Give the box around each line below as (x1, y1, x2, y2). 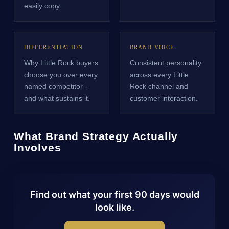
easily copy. (24, 1, 62, 10)
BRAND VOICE (129, 44, 175, 51)
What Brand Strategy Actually (13, 130, 178, 143)
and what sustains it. (24, 94, 90, 102)
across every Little (129, 70, 189, 79)
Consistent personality (129, 58, 201, 67)
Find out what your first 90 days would (30, 189, 199, 200)
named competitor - (24, 82, 88, 90)
